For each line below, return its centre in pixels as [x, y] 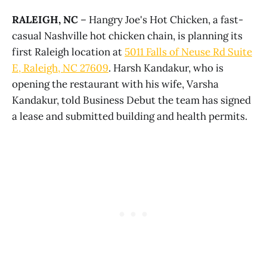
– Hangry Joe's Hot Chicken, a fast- [161, 19]
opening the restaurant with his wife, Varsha [115, 84]
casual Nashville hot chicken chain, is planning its [127, 35]
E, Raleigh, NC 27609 [60, 68]
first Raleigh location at [68, 52]
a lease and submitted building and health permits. [130, 116]
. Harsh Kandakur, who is [166, 68]
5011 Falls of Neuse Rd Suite [188, 52]
